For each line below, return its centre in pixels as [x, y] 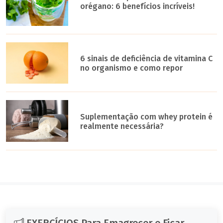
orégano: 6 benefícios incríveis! [138, 6]
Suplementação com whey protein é [147, 117]
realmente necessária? [122, 126]
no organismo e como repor [132, 68]
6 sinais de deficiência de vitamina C [147, 59]
